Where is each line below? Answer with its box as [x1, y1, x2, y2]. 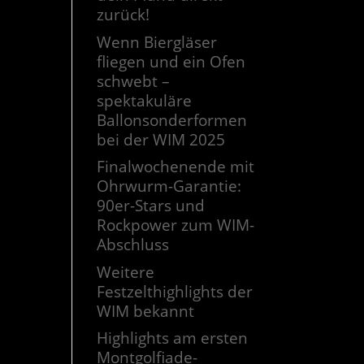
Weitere [97, 261, 155, 283]
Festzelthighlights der [97, 280, 253, 302]
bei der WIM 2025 [97, 128, 226, 150]
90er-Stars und [97, 195, 206, 216]
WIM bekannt [97, 300, 195, 322]
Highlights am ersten [97, 327, 249, 349]
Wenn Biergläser [97, 31, 218, 53]
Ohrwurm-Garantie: [97, 175, 242, 197]
